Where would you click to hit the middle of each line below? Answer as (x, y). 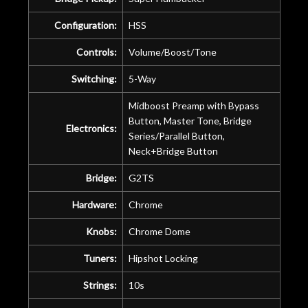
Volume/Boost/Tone (172, 52)
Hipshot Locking (163, 258)
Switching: (94, 78)
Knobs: (101, 231)
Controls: (96, 52)
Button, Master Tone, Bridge (190, 120)
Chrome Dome (159, 231)
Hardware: (94, 204)
